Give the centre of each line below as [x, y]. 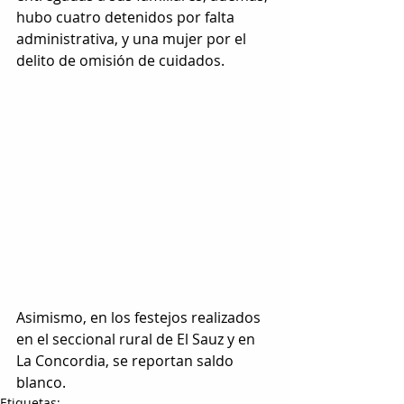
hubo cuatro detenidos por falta [127, 17]
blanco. [41, 382]
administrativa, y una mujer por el [133, 38]
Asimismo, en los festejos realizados [140, 317]
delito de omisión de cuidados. [120, 60]
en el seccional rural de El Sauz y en [138, 339]
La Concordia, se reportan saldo [127, 360]
